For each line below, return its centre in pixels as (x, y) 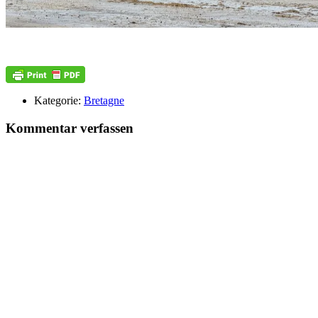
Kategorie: (59, 101)
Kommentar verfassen (70, 128)
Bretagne (104, 101)
